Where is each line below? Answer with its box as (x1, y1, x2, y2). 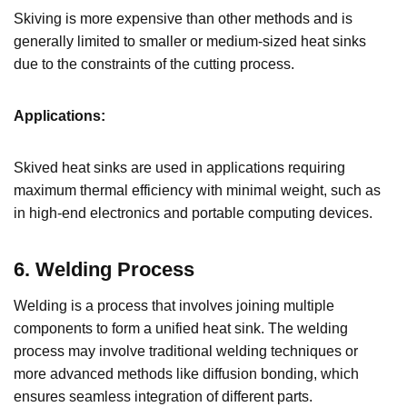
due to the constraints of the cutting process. (14, 55, 294, 72)
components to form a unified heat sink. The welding (14, 320, 348, 336)
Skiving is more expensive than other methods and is (14, 10, 352, 26)
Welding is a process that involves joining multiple (14, 297, 334, 313)
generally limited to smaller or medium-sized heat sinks (14, 33, 366, 49)
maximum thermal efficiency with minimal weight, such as (14, 182, 381, 198)
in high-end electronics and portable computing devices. (14, 204, 372, 221)
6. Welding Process (14, 257, 194, 281)
